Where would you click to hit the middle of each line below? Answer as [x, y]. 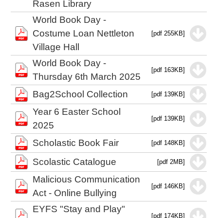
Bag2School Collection [81, 94]
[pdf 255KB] [168, 33]
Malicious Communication [87, 179]
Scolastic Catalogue [75, 162]
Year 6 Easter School [77, 112]
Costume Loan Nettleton [84, 33]
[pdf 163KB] [168, 70]
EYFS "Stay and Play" [79, 209]
